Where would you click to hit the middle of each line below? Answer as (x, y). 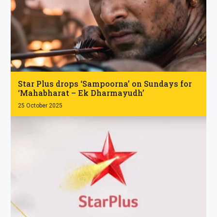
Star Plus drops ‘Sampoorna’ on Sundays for (105, 84)
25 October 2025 (40, 106)
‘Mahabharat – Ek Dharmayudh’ (81, 93)
